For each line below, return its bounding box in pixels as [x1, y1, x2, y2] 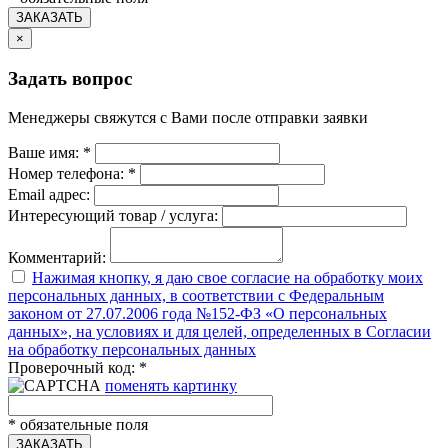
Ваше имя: [8, 143, 83, 161]
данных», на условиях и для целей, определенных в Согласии [8, 322, 431, 340]
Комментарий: [8, 248, 106, 266]
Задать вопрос [8, 67, 132, 89]
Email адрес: [8, 185, 90, 203]
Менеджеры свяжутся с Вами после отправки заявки [8, 108, 368, 126]
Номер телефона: [8, 164, 128, 182]
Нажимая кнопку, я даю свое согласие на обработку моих [32, 268, 423, 286]
